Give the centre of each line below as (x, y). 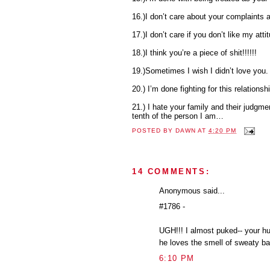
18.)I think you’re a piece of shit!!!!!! (194, 52)
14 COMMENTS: (171, 171)
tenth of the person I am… (178, 116)
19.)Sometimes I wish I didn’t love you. (200, 71)
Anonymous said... (192, 190)
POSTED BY (154, 131)
